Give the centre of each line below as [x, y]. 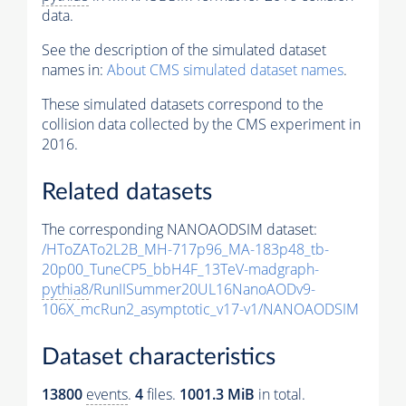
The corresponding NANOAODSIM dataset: [179, 230]
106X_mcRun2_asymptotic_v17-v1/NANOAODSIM [200, 309]
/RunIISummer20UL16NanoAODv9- [202, 290]
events [107, 394]
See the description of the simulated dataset [184, 50]
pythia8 [65, 290]
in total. [280, 394]
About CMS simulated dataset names [225, 70]
